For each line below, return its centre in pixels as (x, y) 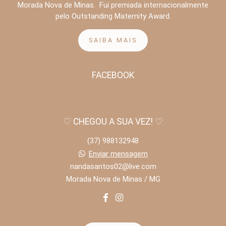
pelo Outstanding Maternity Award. (113, 16)
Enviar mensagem (118, 154)
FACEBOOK (113, 75)
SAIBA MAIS (113, 40)
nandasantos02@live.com (113, 166)
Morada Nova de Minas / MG (113, 179)
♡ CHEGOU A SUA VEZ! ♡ (113, 122)
